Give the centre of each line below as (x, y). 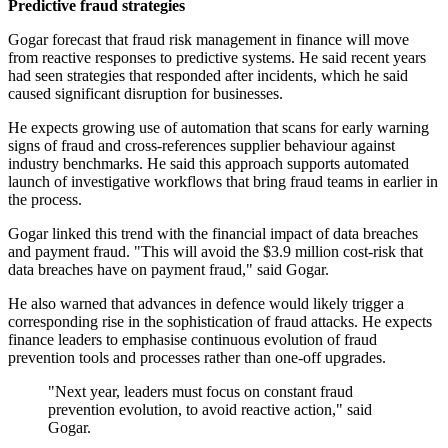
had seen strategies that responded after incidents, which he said (208, 76)
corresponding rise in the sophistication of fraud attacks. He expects (220, 322)
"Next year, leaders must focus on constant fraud (200, 392)
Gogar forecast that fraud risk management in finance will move (208, 40)
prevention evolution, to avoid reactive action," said (210, 410)
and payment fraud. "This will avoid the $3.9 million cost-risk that (215, 252)
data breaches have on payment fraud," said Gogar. (168, 270)
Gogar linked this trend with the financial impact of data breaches (213, 234)
